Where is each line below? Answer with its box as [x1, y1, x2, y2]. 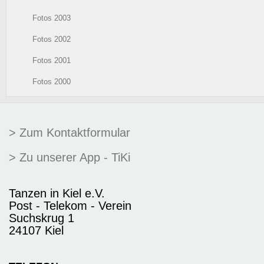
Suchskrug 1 [9, 211, 74, 225]
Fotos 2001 [32, 55, 71, 65]
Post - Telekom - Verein [9, 199, 131, 212]
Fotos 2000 [32, 77, 71, 86]
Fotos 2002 [32, 34, 71, 44]
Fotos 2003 [32, 13, 71, 22]
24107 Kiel [9, 223, 64, 237]
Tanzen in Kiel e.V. [9, 186, 105, 200]
